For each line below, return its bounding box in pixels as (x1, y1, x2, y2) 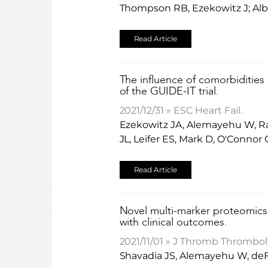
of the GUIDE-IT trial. (119, 86, 220, 97)
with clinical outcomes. (119, 217, 228, 228)
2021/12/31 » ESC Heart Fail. (119, 105, 242, 116)
